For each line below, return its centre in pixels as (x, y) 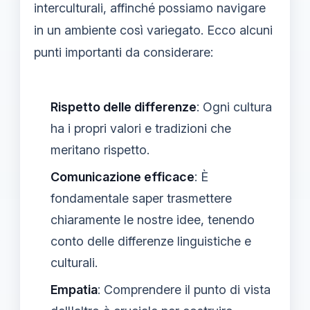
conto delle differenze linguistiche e (151, 241)
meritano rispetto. (100, 150)
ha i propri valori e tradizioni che (141, 128)
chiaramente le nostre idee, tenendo (153, 220)
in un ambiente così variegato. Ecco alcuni (153, 30)
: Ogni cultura (234, 107)
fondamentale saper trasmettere (141, 198)
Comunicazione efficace (122, 177)
